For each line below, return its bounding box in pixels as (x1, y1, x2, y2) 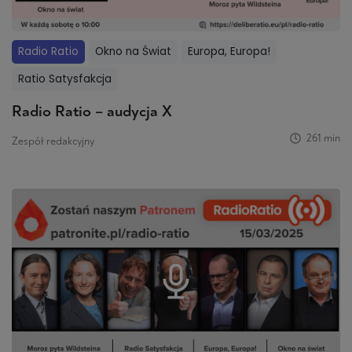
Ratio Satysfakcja (18, 71, 112, 86)
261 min (306, 131, 340, 145)
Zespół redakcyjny (12, 134, 94, 148)
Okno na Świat (95, 43, 171, 59)
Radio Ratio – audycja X (12, 101, 172, 122)
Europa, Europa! (188, 43, 270, 59)
